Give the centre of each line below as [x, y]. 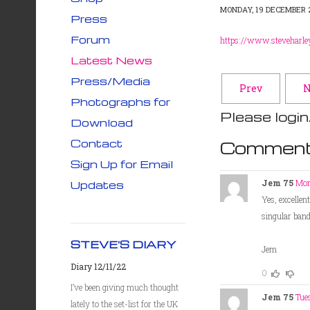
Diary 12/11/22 [98, 266]
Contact [97, 143]
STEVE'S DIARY [124, 244]
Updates [97, 185]
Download [102, 122]
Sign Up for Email [122, 164]
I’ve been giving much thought [125, 287]
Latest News [111, 60]
